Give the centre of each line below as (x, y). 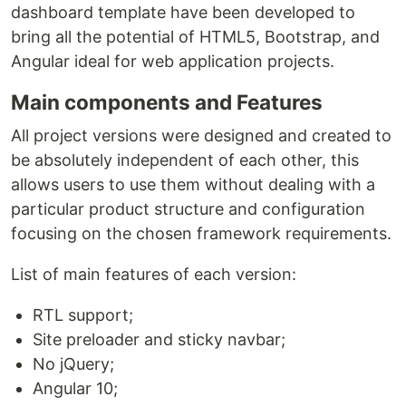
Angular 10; (75, 388)
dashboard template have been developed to (183, 12)
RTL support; (83, 315)
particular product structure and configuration (188, 209)
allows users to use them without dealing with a (193, 184)
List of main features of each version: (154, 274)
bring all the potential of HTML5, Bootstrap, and (195, 37)
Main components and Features (167, 102)
